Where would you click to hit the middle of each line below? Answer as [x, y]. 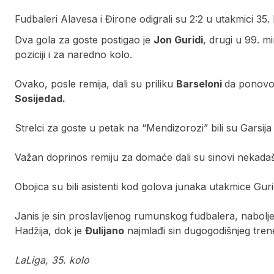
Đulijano [105, 230]
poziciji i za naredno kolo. [73, 54]
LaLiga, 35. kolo [52, 260]
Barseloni [200, 83]
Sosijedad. [40, 98]
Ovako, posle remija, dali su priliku [95, 83]
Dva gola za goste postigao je [84, 39]
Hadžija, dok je [50, 230]
